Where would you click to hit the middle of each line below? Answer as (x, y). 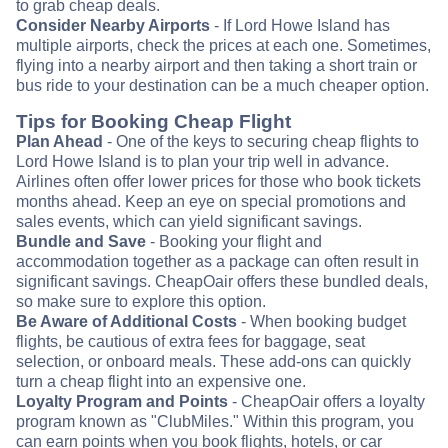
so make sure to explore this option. (141, 301)
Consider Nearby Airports (113, 25)
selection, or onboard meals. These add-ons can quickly (213, 361)
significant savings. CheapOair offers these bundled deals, (222, 281)
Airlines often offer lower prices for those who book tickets (218, 181)
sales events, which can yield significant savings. (189, 221)
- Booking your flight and (234, 241)
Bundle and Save (81, 241)
